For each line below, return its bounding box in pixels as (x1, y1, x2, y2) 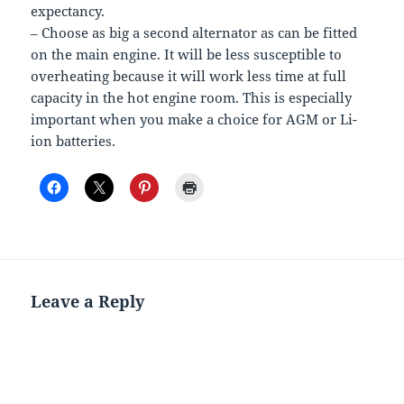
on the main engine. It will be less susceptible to (31, 44, 343, 63)
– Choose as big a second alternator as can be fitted (31, 23, 358, 41)
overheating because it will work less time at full (31, 66, 347, 85)
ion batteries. (31, 131, 116, 150)
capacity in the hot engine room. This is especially (31, 87, 353, 106)
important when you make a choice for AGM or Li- (31, 109, 358, 128)
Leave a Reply (31, 289, 145, 312)
